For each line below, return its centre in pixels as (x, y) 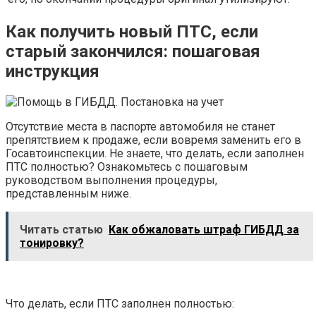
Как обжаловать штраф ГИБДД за (204, 229)
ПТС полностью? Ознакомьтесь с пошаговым (127, 166)
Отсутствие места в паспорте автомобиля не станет (140, 126)
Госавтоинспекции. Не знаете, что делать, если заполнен (155, 153)
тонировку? (52, 243)
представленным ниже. (68, 193)
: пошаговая (212, 51)
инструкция (53, 71)
